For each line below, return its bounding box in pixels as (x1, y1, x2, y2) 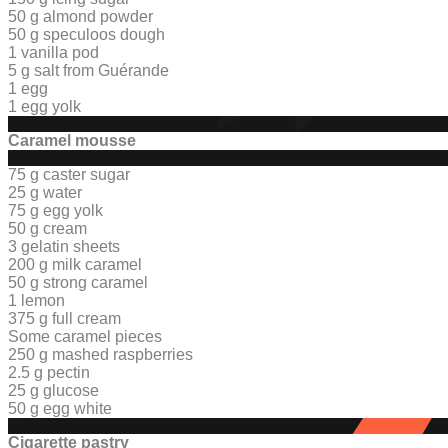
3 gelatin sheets (8, 238, 120, 256)
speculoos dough (43, 26, 165, 44)
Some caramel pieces (8, 328, 162, 346)
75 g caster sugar (8, 166, 130, 184)
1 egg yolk (8, 98, 81, 116)
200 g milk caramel (8, 256, 142, 274)
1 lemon (8, 292, 65, 310)
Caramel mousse (8, 132, 136, 150)
